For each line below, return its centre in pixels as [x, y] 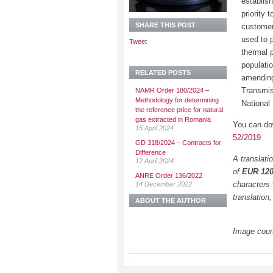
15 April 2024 [154, 128]
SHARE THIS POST [165, 25]
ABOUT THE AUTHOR [171, 200]
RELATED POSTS [163, 73]
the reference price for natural [179, 110]
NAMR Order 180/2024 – [172, 90]
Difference [151, 152]
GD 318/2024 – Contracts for [178, 143]
